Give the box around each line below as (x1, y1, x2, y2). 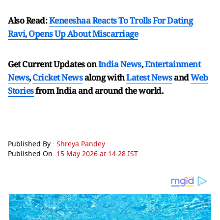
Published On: (8, 149, 56, 160)
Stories (8, 85, 34, 97)
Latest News (126, 72, 172, 83)
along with (84, 72, 125, 83)
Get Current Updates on (8, 58, 98, 70)
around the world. (94, 85, 163, 97)
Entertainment (144, 58, 200, 70)
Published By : (8, 139, 56, 150)
